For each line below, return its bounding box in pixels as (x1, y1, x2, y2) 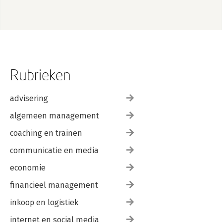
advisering (10, 94, 48, 103)
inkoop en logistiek (10, 198, 78, 207)
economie (10, 163, 46, 172)
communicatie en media (10, 146, 99, 155)
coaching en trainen (10, 128, 82, 138)
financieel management (10, 180, 98, 190)
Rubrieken (10, 66, 71, 83)
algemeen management (10, 111, 99, 120)
